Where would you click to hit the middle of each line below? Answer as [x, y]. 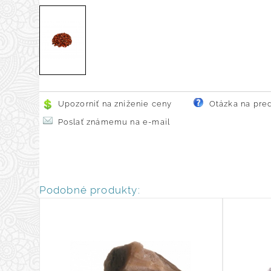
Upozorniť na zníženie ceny [115, 104]
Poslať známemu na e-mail [114, 122]
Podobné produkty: [90, 190]
